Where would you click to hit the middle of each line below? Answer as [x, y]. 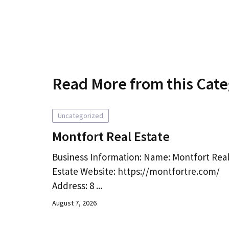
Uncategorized [81, 116]
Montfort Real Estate [111, 136]
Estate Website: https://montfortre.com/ [136, 171]
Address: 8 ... [77, 186]
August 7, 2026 [74, 203]
